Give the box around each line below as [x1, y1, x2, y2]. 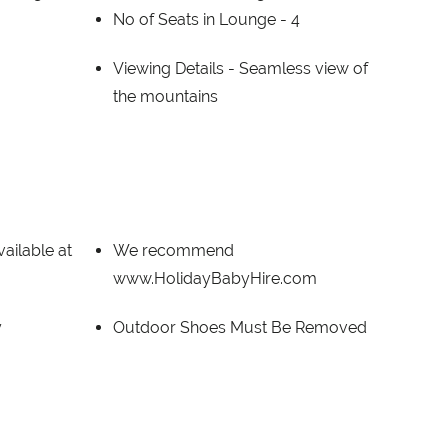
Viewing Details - [112, 58, 239, 78]
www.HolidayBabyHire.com [112, 268, 317, 288]
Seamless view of [238, 58, 368, 78]
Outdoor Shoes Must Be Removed [112, 317, 367, 337]
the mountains [112, 86, 218, 106]
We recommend [112, 240, 234, 260]
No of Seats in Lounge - [112, 9, 291, 29]
